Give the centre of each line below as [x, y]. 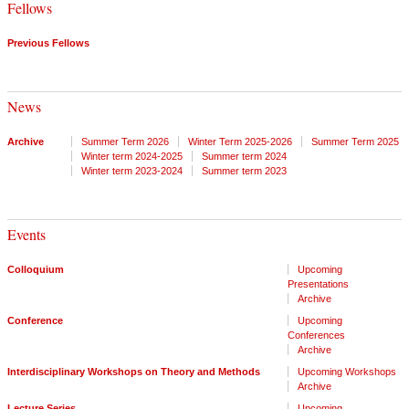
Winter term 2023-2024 [132, 171]
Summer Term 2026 [125, 142]
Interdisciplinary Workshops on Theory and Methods [134, 372]
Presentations [318, 284]
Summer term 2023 [244, 171]
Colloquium [36, 269]
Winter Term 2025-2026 [240, 142]
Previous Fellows [48, 43]
